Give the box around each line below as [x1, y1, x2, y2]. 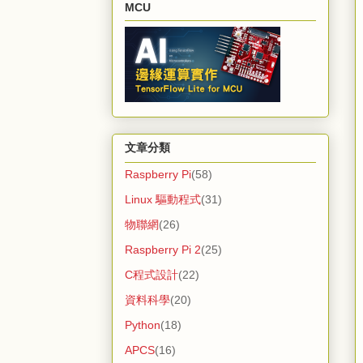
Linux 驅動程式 [125, 193, 201, 207]
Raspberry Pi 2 [125, 243, 201, 257]
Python [125, 318, 160, 332]
